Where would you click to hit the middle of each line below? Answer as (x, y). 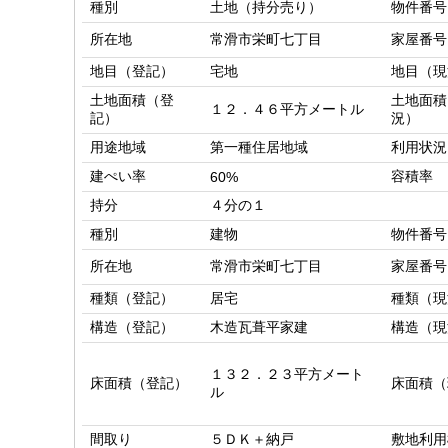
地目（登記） (132, 71)
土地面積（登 (132, 100)
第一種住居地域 (259, 147)
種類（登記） (132, 298)
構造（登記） (132, 327)
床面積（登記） (139, 383)
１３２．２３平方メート (287, 374)
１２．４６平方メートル (287, 109)
